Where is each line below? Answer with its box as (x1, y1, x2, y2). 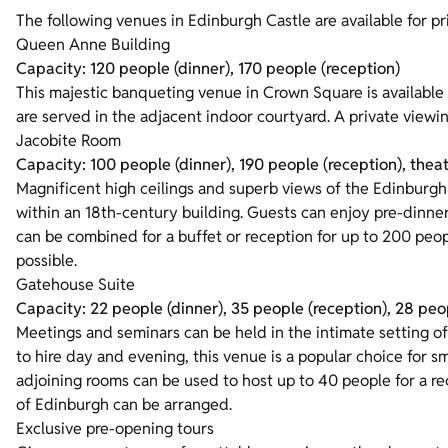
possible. (16, 250, 77, 272)
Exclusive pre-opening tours (16, 418, 214, 440)
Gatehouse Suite (16, 274, 135, 296)
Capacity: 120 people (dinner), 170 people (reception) (16, 58, 400, 80)
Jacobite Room (16, 130, 121, 152)
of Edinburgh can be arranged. (16, 394, 236, 416)
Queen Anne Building (16, 34, 170, 56)
